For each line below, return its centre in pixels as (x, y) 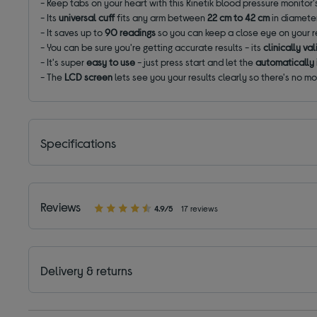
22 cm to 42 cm (240, 18)
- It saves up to (73, 33)
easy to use (111, 62)
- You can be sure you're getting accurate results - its (152, 47)
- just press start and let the (196, 62)
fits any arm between (161, 18)
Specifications (79, 143)
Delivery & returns (87, 271)
